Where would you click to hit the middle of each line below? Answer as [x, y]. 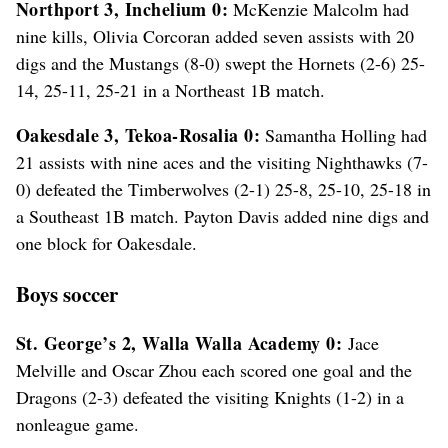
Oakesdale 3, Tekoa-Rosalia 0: [138, 134]
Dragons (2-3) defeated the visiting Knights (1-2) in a [210, 396]
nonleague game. [77, 423]
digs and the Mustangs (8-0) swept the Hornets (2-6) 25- [220, 62]
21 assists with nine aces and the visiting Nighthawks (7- [222, 161]
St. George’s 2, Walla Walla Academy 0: [179, 342]
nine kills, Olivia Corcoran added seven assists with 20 [215, 35]
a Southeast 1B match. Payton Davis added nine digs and [222, 215]
